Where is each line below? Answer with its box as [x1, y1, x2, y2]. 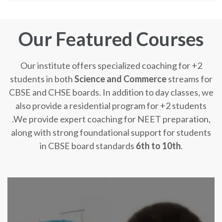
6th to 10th [135, 140, 181, 151]
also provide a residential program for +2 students [15, 100, 207, 111]
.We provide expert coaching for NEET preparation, [11, 113, 211, 124]
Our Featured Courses [18, 27, 204, 50]
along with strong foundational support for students [11, 126, 211, 138]
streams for [166, 73, 213, 84]
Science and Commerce [74, 73, 166, 84]
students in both [9, 73, 74, 84]
